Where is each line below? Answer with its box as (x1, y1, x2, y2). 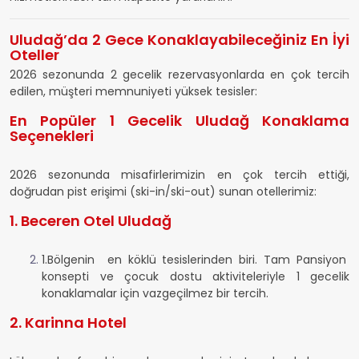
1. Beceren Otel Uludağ (10, 211, 171, 231)
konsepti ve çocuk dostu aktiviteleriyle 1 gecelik (42, 268, 349, 284)
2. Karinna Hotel (10, 313, 127, 333)
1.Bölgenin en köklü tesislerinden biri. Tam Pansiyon (42, 252, 349, 268)
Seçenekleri (10, 126, 94, 146)
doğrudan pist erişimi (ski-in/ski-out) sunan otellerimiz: (10, 184, 317, 200)
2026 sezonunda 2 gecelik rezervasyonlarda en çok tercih (10, 67, 349, 83)
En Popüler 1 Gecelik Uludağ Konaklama (10, 111, 349, 131)
